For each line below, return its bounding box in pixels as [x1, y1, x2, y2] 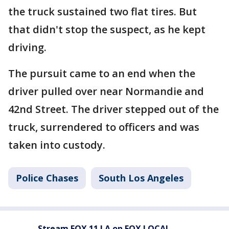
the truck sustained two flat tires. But [8, 5, 197, 18]
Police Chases [16, 172, 78, 184]
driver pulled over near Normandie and [8, 84, 204, 98]
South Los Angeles [99, 172, 184, 184]
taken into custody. [8, 138, 108, 152]
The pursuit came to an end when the [8, 66, 195, 80]
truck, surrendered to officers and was [8, 120, 199, 134]
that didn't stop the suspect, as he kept [8, 22, 205, 36]
